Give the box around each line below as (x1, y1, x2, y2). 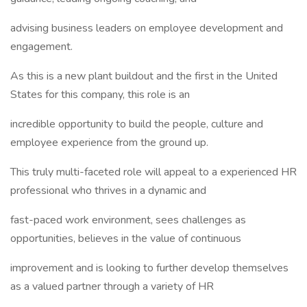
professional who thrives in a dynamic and (10, 183, 206, 198)
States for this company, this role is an (10, 87, 190, 102)
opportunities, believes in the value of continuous (10, 231, 241, 246)
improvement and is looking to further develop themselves (10, 260, 288, 275)
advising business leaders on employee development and (10, 21, 283, 36)
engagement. (10, 39, 73, 54)
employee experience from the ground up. (10, 135, 208, 150)
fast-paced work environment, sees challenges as (10, 212, 246, 228)
